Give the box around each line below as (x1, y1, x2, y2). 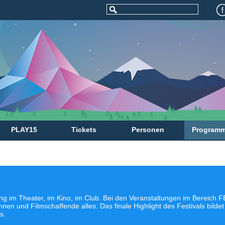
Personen (132, 126, 164, 134)
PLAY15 (11, 126, 37, 134)
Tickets (71, 126, 96, 134)
